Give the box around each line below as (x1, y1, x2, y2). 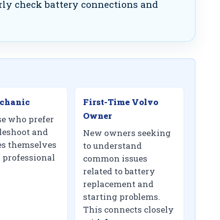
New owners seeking (83, 127, 171, 139)
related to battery (83, 165, 156, 177)
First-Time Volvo (83, 96, 159, 108)
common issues (83, 153, 148, 165)
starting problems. (83, 191, 161, 203)
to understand (83, 140, 142, 152)
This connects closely (83, 204, 174, 216)
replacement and (83, 178, 154, 190)
